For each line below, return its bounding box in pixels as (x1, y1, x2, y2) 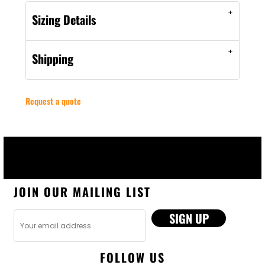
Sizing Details (32, 11, 96, 28)
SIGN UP (169, 209, 209, 227)
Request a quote (25, 95, 81, 107)
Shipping (32, 50, 73, 67)
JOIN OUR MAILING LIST (14, 183, 151, 201)
